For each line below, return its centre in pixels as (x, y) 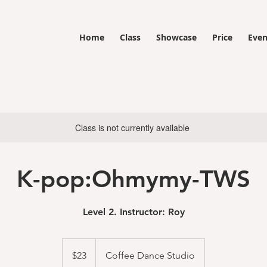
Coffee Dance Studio (150, 255)
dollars (72, 255)
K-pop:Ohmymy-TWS (133, 179)
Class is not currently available (132, 128)
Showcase (176, 37)
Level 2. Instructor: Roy (133, 212)
